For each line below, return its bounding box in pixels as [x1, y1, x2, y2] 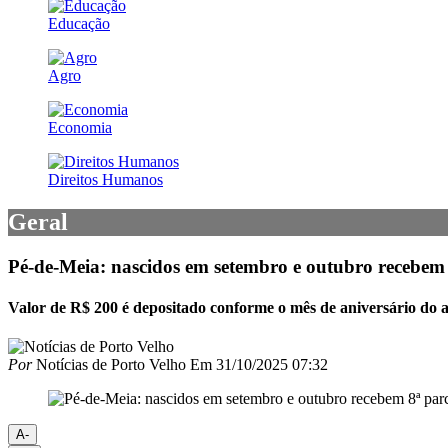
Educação [48, 14, 110, 32]
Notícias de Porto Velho [32, 356, 186, 374]
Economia [48, 118, 112, 136]
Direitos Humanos [48, 170, 163, 188]
